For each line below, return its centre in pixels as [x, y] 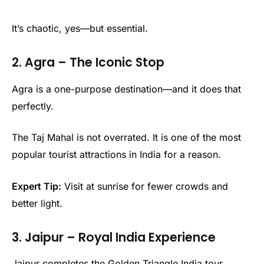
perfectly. [33, 106]
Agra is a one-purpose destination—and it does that [126, 89]
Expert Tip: [37, 186]
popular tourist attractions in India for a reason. [116, 155]
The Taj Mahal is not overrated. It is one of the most [126, 138]
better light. [37, 203]
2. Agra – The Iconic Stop [88, 62]
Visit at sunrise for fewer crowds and [145, 186]
